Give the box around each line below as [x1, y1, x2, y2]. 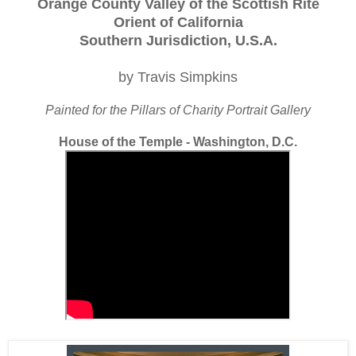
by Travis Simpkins [118, 68, 238, 85]
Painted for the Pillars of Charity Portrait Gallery [45, 103, 311, 117]
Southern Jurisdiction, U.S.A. [79, 32, 277, 48]
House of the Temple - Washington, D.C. [59, 134, 297, 149]
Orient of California [113, 14, 243, 30]
